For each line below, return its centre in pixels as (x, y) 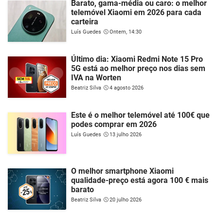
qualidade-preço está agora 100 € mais (140, 180)
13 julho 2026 (126, 134)
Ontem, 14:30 (126, 32)
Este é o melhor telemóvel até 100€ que (140, 115)
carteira (85, 21)
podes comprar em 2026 (114, 124)
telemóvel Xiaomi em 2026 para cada (136, 12)
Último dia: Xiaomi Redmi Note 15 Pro (137, 59)
